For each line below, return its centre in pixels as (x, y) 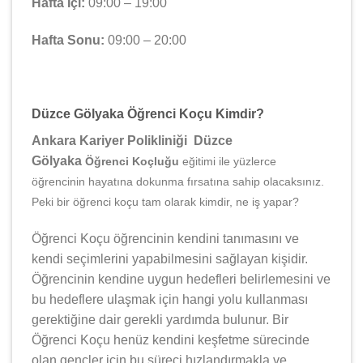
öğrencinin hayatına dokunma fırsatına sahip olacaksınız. (178, 182)
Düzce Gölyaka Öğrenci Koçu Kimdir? (148, 114)
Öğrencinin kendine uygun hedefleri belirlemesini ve (181, 280)
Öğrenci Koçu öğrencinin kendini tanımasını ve (165, 239)
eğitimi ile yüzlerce (229, 162)
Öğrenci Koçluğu (134, 162)
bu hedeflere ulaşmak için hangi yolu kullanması (170, 300)
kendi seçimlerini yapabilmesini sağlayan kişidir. (170, 259)
